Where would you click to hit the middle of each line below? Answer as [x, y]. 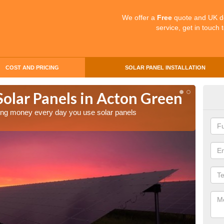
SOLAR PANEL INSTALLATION [165, 67]
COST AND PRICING [32, 67]
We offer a [139, 17]
